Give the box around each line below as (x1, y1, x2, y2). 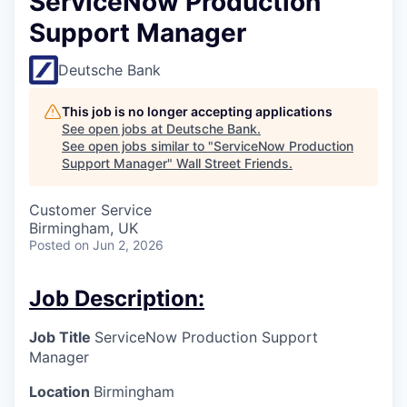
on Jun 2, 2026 (74, 236, 164, 253)
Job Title (29, 327, 94, 346)
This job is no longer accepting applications (62, 103, 333, 119)
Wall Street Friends (176, 154, 289, 171)
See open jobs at (62, 120, 166, 136)
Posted (29, 236, 71, 253)
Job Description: (29, 284, 204, 312)
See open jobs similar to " (62, 137, 213, 154)
